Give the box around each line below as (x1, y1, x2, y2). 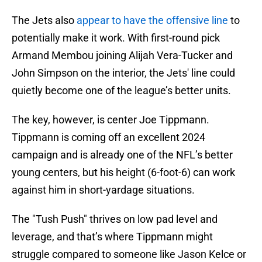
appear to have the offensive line (77, 14, 228, 27)
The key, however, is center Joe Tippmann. (12, 113, 209, 126)
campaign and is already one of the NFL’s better (12, 149, 233, 161)
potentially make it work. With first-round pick (12, 32, 220, 44)
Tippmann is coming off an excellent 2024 (12, 131, 205, 144)
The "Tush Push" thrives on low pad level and (12, 213, 218, 226)
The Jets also (12, 14, 77, 27)
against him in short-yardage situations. (12, 184, 195, 196)
